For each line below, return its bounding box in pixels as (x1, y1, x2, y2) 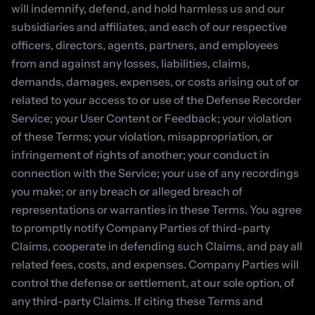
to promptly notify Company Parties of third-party (11, 221, 270, 235)
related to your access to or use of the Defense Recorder (11, 93, 301, 107)
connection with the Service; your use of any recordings (11, 166, 299, 180)
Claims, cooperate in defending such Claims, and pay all (11, 239, 302, 253)
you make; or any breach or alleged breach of (11, 184, 243, 198)
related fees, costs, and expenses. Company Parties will (11, 257, 299, 271)
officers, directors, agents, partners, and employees (11, 38, 278, 52)
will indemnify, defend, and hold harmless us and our (11, 1, 285, 15)
